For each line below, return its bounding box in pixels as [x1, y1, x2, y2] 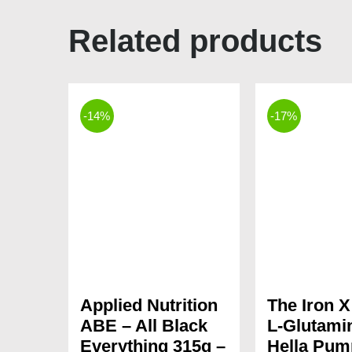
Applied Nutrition [79, 295, 218, 316]
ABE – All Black [79, 316, 207, 336]
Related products [68, 24, 322, 59]
